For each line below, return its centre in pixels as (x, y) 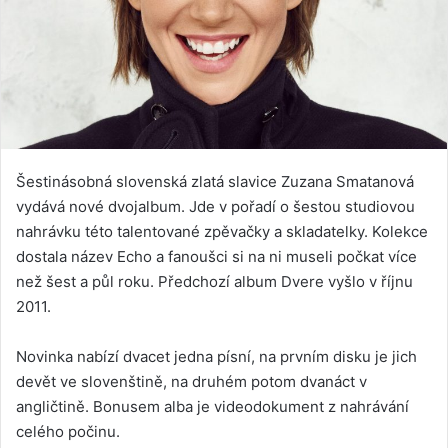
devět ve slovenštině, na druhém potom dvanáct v (191, 381)
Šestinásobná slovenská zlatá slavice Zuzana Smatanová (215, 181)
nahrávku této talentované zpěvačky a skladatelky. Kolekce (222, 231)
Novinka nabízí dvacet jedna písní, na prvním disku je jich (216, 356)
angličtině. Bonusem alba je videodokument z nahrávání (212, 406)
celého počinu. (68, 431)
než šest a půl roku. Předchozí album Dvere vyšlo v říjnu (214, 281)
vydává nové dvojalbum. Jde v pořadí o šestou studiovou (215, 206)
